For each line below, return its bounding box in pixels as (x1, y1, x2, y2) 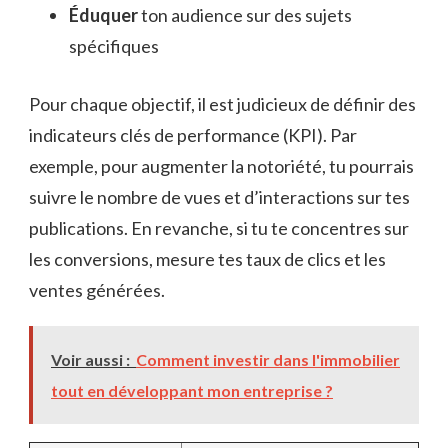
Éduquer (69, 3, 138, 26)
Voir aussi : (51, 349, 130, 369)
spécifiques (69, 34, 159, 57)
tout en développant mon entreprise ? (51, 380, 333, 400)
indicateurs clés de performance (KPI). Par (29, 123, 357, 146)
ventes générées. (29, 278, 165, 301)
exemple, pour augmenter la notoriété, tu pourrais (29, 154, 414, 177)
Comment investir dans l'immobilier (136, 349, 400, 369)
